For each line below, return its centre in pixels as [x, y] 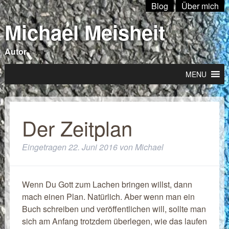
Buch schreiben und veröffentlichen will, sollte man [114, 209]
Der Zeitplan [77, 128]
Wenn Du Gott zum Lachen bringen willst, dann [107, 184]
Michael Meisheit [85, 32]
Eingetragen [45, 147]
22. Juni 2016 [93, 147]
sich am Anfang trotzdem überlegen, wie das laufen [114, 221]
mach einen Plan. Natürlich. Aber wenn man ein [108, 197]
